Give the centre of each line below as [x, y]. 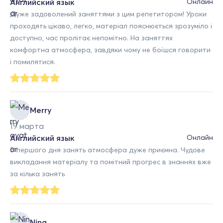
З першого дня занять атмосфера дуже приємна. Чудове [108, 150]
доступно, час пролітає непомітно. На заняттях [91, 38]
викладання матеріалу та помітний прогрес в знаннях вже [111, 162]
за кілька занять [37, 173]
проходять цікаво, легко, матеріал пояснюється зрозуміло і [111, 26]
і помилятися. [33, 61]
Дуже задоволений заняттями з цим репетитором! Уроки [108, 14]
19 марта [27, 126]
